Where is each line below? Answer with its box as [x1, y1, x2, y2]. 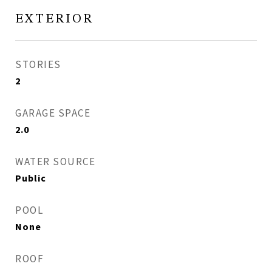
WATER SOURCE [15, 155, 95, 168]
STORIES [15, 58, 61, 71]
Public [15, 172, 46, 184]
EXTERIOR [15, 13, 93, 25]
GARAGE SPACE [15, 106, 90, 120]
